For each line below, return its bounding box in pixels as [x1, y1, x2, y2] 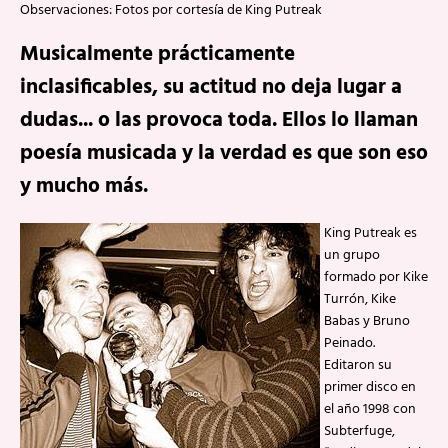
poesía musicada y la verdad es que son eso [20, 137, 428, 170]
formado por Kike [324, 266, 428, 289]
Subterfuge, [324, 420, 395, 443]
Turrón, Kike [324, 288, 396, 311]
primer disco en [324, 376, 416, 399]
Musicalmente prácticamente [20, 38, 295, 71]
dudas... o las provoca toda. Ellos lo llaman [20, 104, 418, 137]
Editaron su [324, 354, 392, 377]
